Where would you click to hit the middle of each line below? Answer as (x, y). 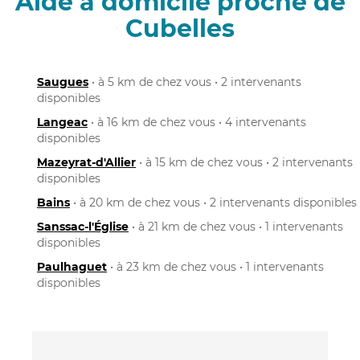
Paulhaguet (72, 266)
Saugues (63, 82)
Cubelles (180, 28)
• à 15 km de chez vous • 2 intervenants (244, 162)
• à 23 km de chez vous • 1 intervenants (215, 266)
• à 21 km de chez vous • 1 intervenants (236, 226)
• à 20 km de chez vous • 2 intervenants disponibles (213, 202)
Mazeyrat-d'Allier (86, 162)
